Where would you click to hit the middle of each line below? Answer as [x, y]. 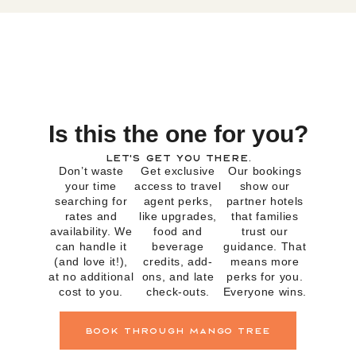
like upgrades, [178, 217]
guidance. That [265, 247]
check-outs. [178, 292]
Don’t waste [91, 171]
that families [265, 217]
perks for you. [265, 277]
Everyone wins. [265, 292]
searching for [91, 201]
